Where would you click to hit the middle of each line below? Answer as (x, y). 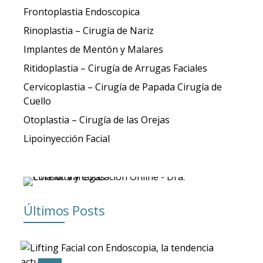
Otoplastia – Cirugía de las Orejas (97, 119)
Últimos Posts (64, 210)
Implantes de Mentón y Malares (93, 49)
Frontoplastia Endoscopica (82, 11)
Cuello (37, 101)
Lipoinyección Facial (67, 138)
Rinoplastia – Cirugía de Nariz (89, 30)
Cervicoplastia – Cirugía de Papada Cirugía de (123, 87)
